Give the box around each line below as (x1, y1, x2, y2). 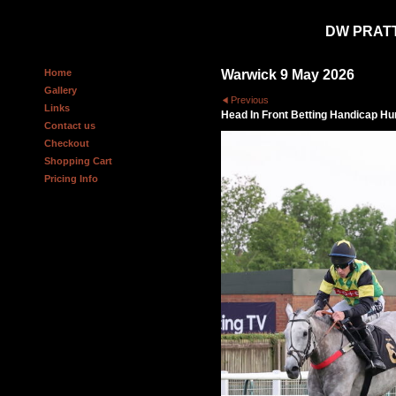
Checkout (44, 138, 89, 149)
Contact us (44, 120, 95, 132)
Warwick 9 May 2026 (221, 67, 354, 83)
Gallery (44, 85, 77, 96)
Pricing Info (44, 173, 98, 185)
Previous (231, 94, 270, 105)
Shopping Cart (44, 156, 112, 167)
